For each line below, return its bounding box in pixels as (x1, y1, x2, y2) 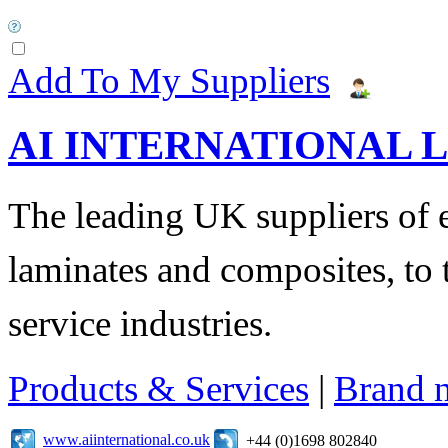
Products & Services (8, 367, 309, 409)
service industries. (8, 302, 272, 344)
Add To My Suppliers (8, 59, 330, 101)
